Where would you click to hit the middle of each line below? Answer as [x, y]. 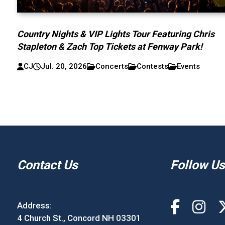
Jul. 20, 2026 [64, 67]
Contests [153, 67]
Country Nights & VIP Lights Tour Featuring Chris [116, 34]
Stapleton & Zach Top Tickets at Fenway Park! [110, 47]
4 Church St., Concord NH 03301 [79, 218]
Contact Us [47, 165]
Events [189, 67]
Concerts [112, 67]
